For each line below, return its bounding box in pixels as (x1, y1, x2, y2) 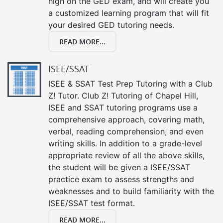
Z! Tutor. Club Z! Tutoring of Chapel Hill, (48, 91, 198, 101)
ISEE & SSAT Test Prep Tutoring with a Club (48, 79, 213, 89)
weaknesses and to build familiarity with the (48, 186, 214, 196)
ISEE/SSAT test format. (48, 198, 135, 208)
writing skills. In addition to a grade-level (48, 138, 202, 148)
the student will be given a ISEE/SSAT (48, 162, 190, 172)
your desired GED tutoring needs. (48, 20, 174, 30)
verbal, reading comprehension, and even (48, 126, 204, 136)
